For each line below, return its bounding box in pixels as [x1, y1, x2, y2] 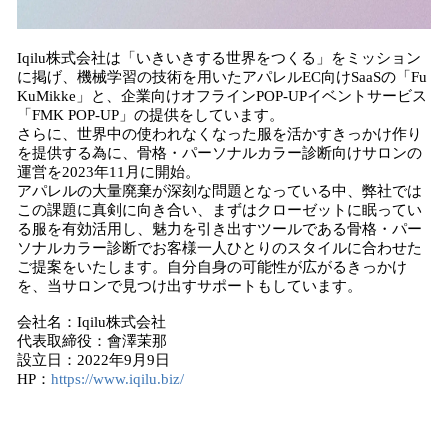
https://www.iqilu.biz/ [51, 371, 184, 387]
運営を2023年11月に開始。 [17, 164, 200, 180]
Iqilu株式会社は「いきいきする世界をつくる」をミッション [17, 50, 421, 66]
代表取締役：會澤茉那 [17, 333, 167, 349]
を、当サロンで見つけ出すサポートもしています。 [17, 278, 362, 294]
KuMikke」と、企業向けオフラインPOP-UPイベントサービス [17, 88, 427, 104]
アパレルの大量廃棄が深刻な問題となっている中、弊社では [17, 183, 422, 199]
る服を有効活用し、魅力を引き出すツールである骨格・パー [17, 221, 422, 237]
